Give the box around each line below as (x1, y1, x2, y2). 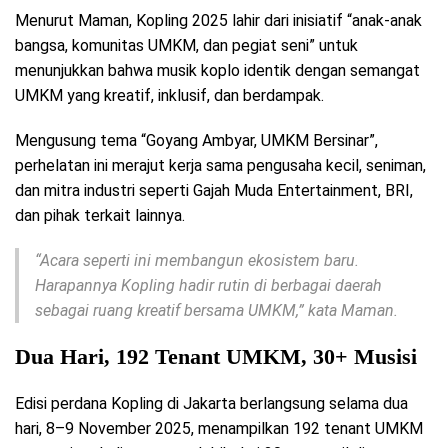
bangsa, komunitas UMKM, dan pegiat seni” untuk (15, 35, 358, 55)
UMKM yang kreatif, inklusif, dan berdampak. (15, 85, 324, 105)
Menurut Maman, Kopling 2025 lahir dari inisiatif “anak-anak (15, 10, 422, 30)
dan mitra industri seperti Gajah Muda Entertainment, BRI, (15, 180, 413, 200)
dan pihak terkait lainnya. (15, 205, 185, 225)
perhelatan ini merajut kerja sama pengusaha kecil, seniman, (15, 155, 426, 175)
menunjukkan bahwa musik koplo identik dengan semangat (15, 60, 420, 80)
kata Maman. (304, 300, 398, 320)
